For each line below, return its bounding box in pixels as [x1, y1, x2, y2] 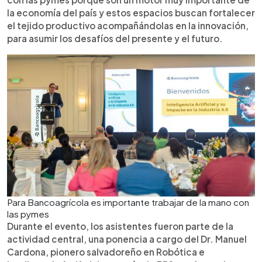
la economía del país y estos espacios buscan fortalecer [7, 6, 255, 18]
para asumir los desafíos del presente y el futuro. [7, 32, 223, 44]
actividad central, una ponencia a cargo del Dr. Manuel [7, 233, 247, 244]
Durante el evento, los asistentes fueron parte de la [7, 220, 233, 232]
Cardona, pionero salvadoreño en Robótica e [7, 246, 205, 257]
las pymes [7, 208, 49, 219]
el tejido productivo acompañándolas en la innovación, [7, 19, 249, 31]
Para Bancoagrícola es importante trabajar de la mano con [7, 196, 249, 208]
